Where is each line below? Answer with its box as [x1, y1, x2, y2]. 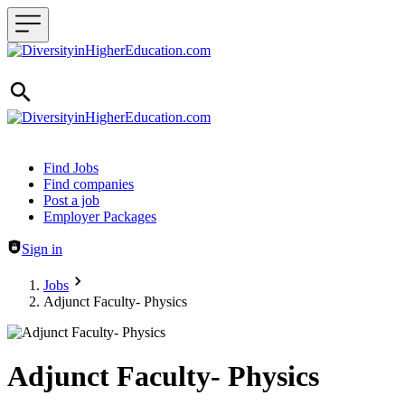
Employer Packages [43, 209, 156, 224]
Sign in [22, 241, 62, 257]
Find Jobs [43, 160, 99, 175]
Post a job [43, 193, 99, 208]
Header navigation [6, 159, 111, 174]
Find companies [43, 176, 134, 192]
